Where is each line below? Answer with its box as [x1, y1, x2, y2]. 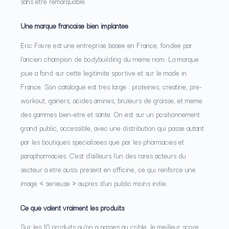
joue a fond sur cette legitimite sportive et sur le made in [20, 66, 187, 78]
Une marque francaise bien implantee [20, 19, 128, 31]
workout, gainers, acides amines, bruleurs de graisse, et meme [20, 94, 202, 106]
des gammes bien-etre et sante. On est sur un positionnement [20, 108, 200, 120]
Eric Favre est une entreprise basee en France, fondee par [20, 39, 192, 51]
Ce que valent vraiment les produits [20, 201, 124, 213]
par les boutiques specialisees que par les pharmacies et [20, 135, 184, 147]
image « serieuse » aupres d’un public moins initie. [20, 177, 168, 189]
